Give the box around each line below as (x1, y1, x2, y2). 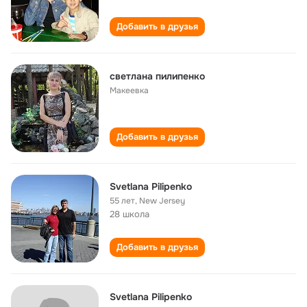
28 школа (110, 208, 149, 220)
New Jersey (139, 195, 185, 206)
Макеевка (110, 85, 149, 96)
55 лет (110, 195, 135, 206)
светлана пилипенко (110, 70, 205, 82)
